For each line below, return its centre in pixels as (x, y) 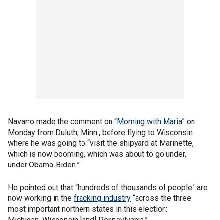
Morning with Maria (149, 122)
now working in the (41, 198)
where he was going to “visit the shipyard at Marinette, (101, 143)
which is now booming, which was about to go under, (97, 154)
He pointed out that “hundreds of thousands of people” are (108, 187)
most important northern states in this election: (88, 209)
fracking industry (102, 198)
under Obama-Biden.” (44, 165)
